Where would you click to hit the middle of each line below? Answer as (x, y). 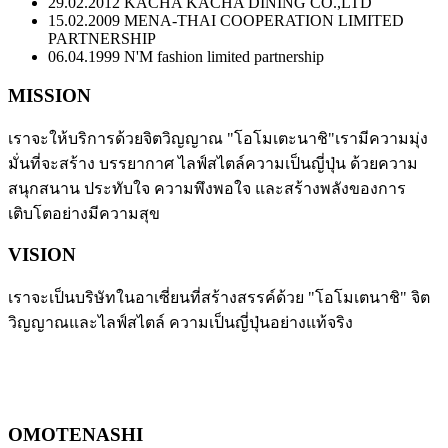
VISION (42, 255)
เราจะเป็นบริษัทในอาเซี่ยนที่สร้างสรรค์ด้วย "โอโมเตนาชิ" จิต (219, 297)
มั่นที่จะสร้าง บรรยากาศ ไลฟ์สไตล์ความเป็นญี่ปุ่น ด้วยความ (213, 163)
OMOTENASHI (75, 434)
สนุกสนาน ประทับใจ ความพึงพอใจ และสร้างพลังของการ (207, 188)
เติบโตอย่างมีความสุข (84, 213)
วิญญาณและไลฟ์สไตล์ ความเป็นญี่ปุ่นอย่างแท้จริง (180, 322)
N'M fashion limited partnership (222, 57)
